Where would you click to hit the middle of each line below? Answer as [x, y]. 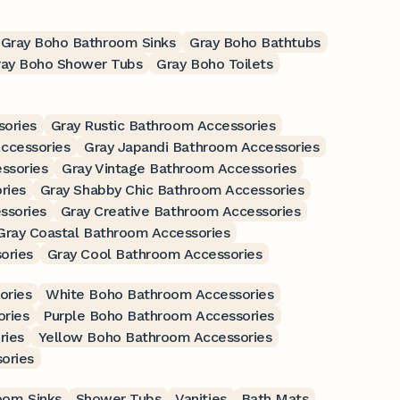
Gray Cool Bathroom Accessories [154, 254]
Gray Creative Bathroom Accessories [180, 211]
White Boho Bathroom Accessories [160, 294]
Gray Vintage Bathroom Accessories [179, 168]
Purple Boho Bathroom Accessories [158, 315]
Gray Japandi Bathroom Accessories [202, 146]
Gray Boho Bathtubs [255, 42]
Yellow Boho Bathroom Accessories [155, 337]
